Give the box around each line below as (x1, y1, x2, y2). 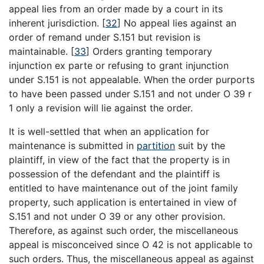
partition (137, 140, 175, 152)
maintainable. (9, 45, 71, 58)
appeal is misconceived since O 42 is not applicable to (9, 239, 253, 251)
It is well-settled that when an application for (9, 126, 209, 138)
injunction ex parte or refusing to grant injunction (9, 60, 229, 72)
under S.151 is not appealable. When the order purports (9, 74, 255, 86)
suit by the (175, 140, 225, 152)
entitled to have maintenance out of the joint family (9, 182, 238, 194)
